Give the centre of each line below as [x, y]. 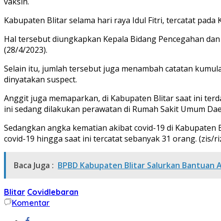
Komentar [31, 203]
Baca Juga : [34, 165]
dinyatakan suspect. [40, 79]
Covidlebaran [53, 192]
